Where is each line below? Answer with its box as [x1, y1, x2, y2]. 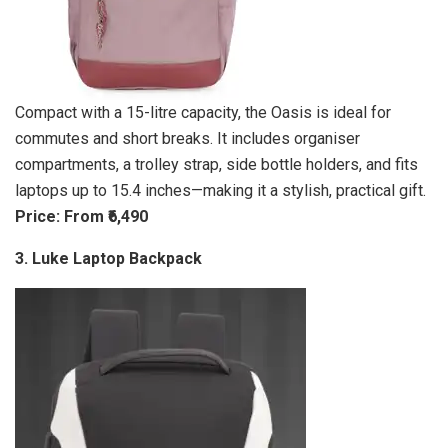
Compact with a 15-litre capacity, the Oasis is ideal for [15, 102, 391, 122]
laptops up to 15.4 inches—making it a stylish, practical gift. [15, 180, 426, 200]
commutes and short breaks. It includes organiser [15, 128, 360, 148]
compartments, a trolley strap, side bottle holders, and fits [15, 154, 418, 174]
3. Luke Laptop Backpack [15, 248, 202, 268]
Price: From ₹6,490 [15, 206, 148, 226]
